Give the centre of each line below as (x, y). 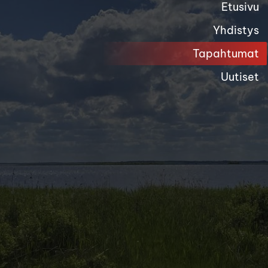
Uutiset (240, 77)
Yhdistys (236, 30)
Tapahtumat (226, 53)
